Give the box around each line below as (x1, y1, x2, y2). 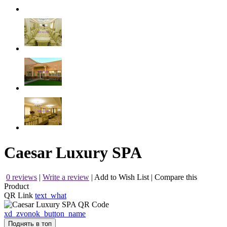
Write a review (43, 173, 89, 182)
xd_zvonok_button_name (4, 209, 86, 218)
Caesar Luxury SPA (4, 143, 142, 162)
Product (4, 182, 29, 191)
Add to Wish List (94, 173, 149, 182)
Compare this (155, 173, 197, 182)
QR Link (4, 191, 35, 200)
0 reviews (6, 173, 37, 182)
